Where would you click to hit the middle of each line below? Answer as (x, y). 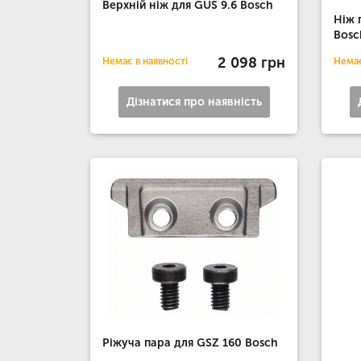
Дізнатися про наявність (194, 102)
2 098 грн (252, 62)
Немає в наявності (145, 62)
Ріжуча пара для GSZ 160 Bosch (190, 342)
